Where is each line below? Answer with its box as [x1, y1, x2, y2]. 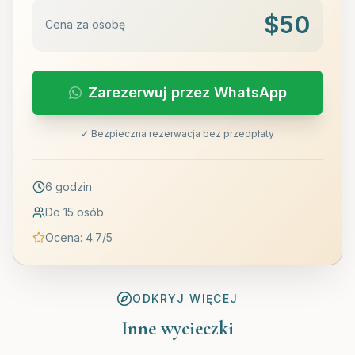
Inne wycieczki [121, 317, 234, 341]
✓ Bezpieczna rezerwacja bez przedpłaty [81, 128, 274, 140]
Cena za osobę [45, 17, 125, 32]
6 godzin [45, 180, 92, 194]
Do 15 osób [45, 205, 104, 219]
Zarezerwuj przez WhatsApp [87, 84, 287, 101]
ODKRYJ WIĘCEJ [132, 292, 239, 306]
